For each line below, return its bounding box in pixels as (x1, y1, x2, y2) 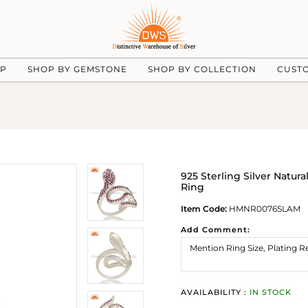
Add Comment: (181, 225, 250, 234)
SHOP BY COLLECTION (147, 63, 256, 74)
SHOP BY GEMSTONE (27, 63, 127, 74)
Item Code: (181, 203, 227, 214)
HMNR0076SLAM (227, 203, 300, 214)
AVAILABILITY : (181, 287, 250, 297)
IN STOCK (250, 287, 291, 297)
